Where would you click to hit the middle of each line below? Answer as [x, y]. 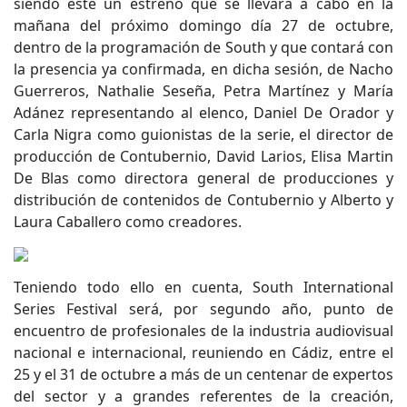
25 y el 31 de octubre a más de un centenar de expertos [203, 374]
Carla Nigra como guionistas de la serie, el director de [203, 134]
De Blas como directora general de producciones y [203, 178]
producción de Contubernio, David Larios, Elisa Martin [203, 156]
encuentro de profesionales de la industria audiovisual [203, 331]
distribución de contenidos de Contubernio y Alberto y [203, 200]
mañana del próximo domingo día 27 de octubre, [203, 25]
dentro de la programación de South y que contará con [203, 47]
